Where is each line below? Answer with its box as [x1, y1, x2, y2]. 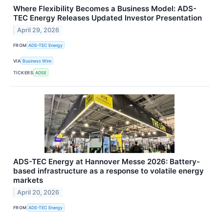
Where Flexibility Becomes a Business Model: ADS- [13, 3, 197, 13]
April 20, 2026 [17, 189, 60, 197]
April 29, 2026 [17, 26, 60, 34]
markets [13, 175, 43, 185]
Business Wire [22, 58, 52, 64]
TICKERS [13, 69, 34, 75]
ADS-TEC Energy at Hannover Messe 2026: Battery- [13, 157, 200, 167]
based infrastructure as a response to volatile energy [13, 166, 204, 176]
